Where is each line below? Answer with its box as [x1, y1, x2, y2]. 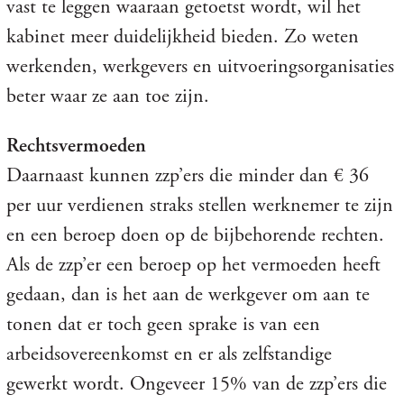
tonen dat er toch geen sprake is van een [5, 311, 320, 337]
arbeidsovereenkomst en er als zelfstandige [5, 341, 332, 367]
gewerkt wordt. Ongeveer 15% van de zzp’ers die [5, 371, 387, 397]
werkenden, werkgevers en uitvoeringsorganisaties [5, 53, 394, 79]
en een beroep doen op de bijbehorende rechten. [5, 222, 384, 248]
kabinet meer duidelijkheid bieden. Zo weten [5, 23, 359, 50]
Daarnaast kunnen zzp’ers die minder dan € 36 [5, 162, 369, 188]
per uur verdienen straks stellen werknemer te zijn [5, 192, 393, 218]
